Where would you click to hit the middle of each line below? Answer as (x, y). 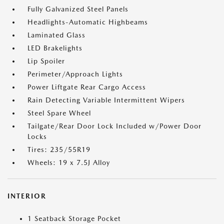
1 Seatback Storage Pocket (74, 218)
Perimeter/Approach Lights (75, 74)
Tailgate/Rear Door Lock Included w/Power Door (114, 126)
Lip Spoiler (46, 61)
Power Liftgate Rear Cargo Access (87, 87)
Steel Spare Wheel (59, 113)
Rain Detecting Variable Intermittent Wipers (106, 100)
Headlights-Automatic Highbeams (88, 22)
